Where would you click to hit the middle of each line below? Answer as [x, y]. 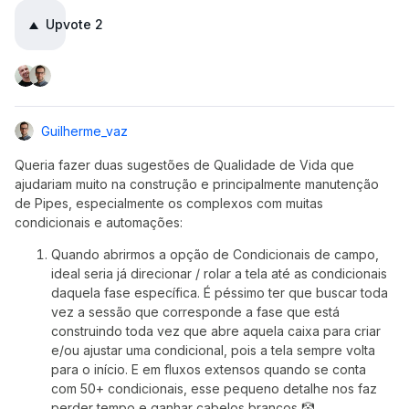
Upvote [68, 24]
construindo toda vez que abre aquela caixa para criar [216, 331]
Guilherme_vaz [84, 131]
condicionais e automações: [99, 222]
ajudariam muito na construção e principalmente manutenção [197, 184]
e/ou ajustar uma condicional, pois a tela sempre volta [213, 350]
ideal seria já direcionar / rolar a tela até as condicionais [219, 273]
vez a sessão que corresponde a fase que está [195, 312]
